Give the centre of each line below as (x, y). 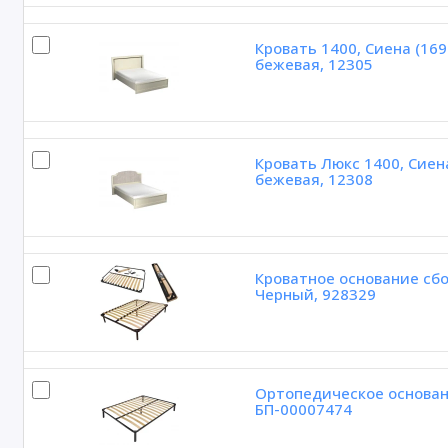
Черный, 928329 (315, 294)
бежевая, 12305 (313, 64)
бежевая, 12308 (313, 179)
